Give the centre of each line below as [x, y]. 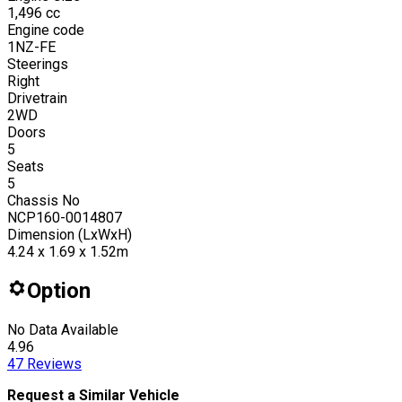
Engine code [46, 30]
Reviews [52, 363]
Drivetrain [37, 98]
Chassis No [44, 200]
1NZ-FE [31, 47]
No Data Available [63, 329]
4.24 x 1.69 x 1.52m [68, 251]
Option [59, 290]
